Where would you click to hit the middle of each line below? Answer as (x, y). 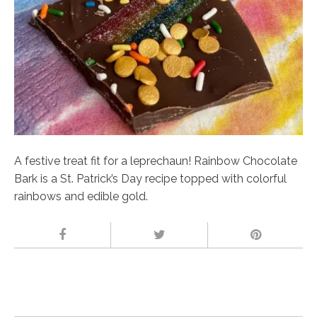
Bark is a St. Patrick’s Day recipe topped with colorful (150, 179)
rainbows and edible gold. (81, 197)
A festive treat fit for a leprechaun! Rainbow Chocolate (156, 161)
